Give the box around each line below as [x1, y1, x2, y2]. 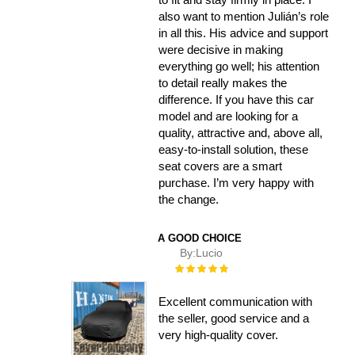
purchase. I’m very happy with [158, 175, 315, 189]
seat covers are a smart [158, 158, 283, 173]
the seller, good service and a [158, 311, 310, 325]
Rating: [174, 261, 205, 273]
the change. [158, 192, 219, 206]
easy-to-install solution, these [158, 142, 309, 156]
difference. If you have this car [158, 92, 315, 106]
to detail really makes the [158, 75, 288, 90]
